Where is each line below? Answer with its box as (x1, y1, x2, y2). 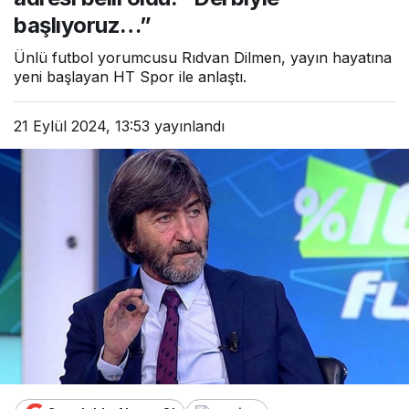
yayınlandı (150, 117, 225, 136)
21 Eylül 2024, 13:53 (14, 117, 150, 136)
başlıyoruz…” (14, 12, 152, 39)
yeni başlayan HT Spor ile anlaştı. (14, 68, 246, 87)
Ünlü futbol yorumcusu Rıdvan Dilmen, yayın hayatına (14, 48, 392, 68)
